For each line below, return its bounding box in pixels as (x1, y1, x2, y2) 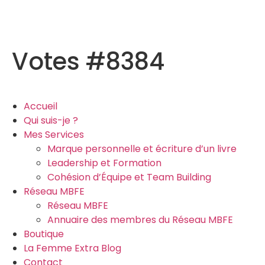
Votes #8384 (12, 45, 164, 78)
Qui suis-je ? (24, 114, 78, 127)
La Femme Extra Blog (24, 241, 121, 255)
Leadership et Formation (47, 156, 161, 170)
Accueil (24, 99, 57, 113)
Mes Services (24, 128, 84, 141)
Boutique (24, 227, 64, 241)
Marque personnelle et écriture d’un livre (47, 142, 237, 156)
